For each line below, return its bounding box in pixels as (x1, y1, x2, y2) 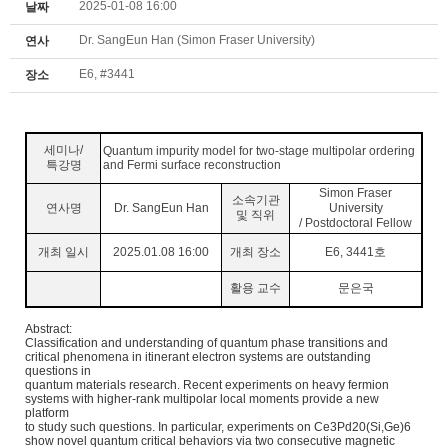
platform (25, 405, 69, 420)
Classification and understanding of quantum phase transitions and (25, 335, 388, 350)
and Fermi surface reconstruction (102, 157, 281, 172)
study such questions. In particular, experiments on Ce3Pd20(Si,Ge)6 (38, 419, 411, 434)
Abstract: (25, 321, 75, 336)
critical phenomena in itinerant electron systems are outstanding (25, 349, 371, 364)
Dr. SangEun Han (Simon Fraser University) (79, 32, 318, 47)
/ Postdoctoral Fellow (299, 215, 412, 230)
